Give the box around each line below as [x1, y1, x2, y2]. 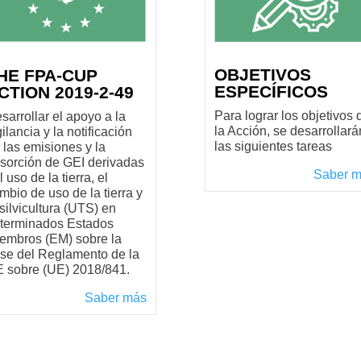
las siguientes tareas [214, 139, 332, 154]
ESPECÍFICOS [214, 82, 328, 102]
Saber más [85, 290, 147, 305]
